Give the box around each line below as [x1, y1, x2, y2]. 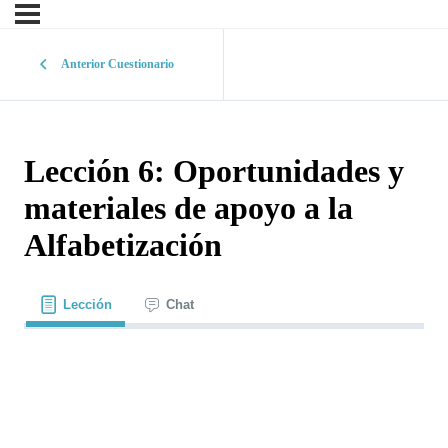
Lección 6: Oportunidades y [24, 153, 404, 190]
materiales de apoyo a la [24, 190, 353, 227]
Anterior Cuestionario [60, 57, 174, 71]
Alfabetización [24, 227, 222, 264]
